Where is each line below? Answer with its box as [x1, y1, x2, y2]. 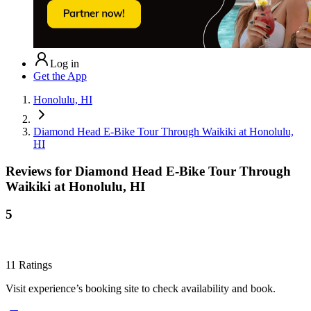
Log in [50, 57, 79, 69]
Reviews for [6, 163, 75, 178]
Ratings [16, 259, 52, 271]
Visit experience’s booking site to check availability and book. [6, 283, 276, 295]
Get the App [33, 69, 87, 82]
